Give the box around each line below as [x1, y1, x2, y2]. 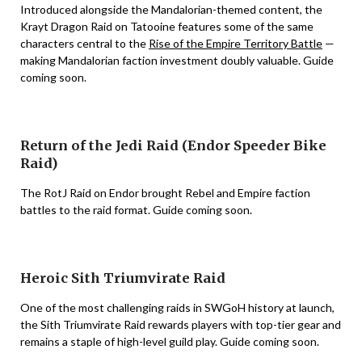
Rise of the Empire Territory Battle [149, 36, 322, 50]
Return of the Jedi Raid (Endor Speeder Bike [20, 137, 326, 154]
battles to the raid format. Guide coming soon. [20, 203, 252, 217]
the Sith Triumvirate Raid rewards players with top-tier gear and [20, 318, 341, 331]
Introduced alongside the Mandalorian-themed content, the [20, 2, 322, 16]
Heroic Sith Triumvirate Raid [20, 270, 225, 286]
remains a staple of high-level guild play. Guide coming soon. [20, 335, 319, 348]
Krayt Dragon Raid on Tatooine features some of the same [20, 19, 314, 33]
